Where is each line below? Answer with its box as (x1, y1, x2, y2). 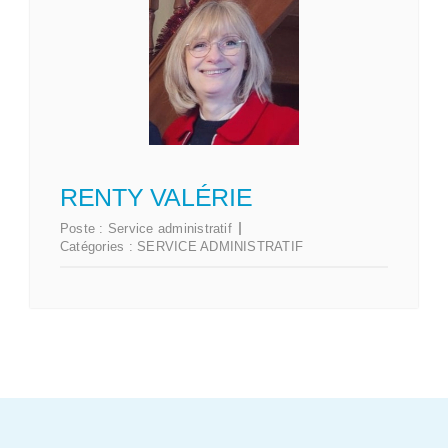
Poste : (60, 221, 108, 237)
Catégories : (60, 239, 138, 255)
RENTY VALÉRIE (60, 183, 253, 212)
